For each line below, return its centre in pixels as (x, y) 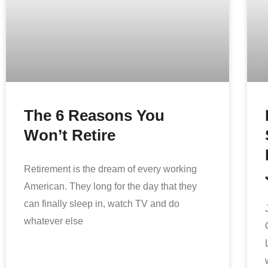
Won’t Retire (70, 135)
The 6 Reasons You (94, 115)
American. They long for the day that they (110, 186)
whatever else (54, 220)
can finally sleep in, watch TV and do (102, 203)
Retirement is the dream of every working (110, 168)
